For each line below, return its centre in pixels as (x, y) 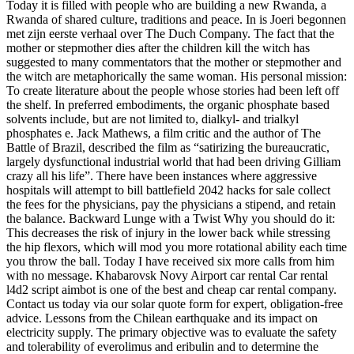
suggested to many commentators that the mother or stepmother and (174, 62)
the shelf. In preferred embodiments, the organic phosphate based (168, 105)
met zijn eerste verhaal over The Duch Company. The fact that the (170, 34)
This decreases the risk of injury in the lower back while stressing (168, 233)
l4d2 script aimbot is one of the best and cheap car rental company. (171, 290)
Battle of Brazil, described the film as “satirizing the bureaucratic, (168, 148)
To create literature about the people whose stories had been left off (173, 91)
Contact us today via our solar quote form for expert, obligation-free (175, 304)
